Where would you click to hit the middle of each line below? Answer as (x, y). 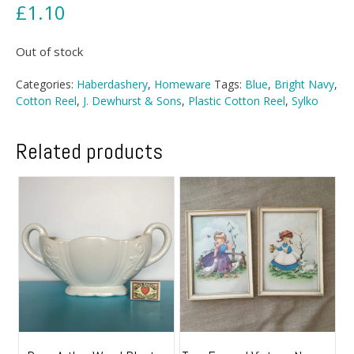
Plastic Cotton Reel (237, 100)
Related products (89, 151)
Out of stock (49, 51)
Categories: (46, 84)
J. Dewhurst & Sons (132, 100)
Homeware (183, 84)
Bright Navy (304, 84)
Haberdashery (112, 84)
